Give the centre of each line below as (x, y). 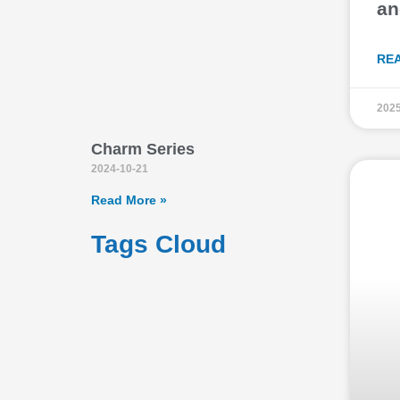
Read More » (129, 200)
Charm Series (143, 149)
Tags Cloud (158, 244)
